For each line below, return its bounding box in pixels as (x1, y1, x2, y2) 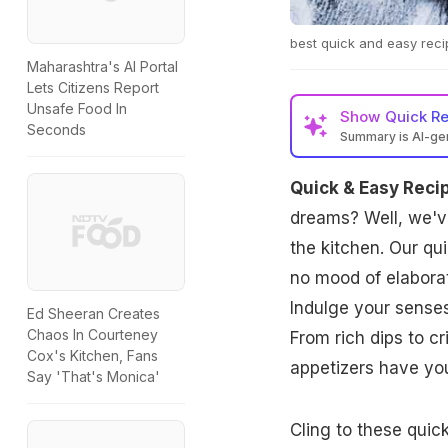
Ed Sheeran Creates (27, 305, 160, 323)
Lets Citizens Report (27, 79, 159, 97)
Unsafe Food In (27, 100, 127, 118)
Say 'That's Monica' (27, 368, 160, 386)
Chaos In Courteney (27, 326, 158, 344)
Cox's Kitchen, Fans (27, 347, 158, 365)
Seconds (27, 121, 86, 139)
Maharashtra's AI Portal (27, 58, 178, 76)
